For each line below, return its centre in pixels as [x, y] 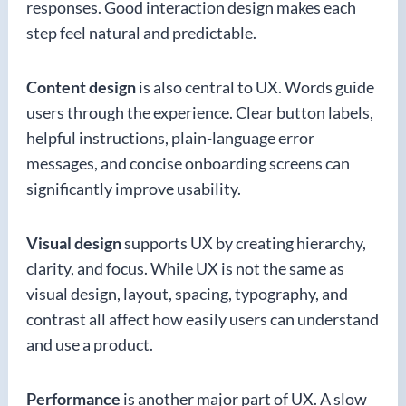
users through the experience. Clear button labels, [200, 112]
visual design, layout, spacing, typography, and [187, 294]
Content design [81, 87]
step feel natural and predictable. [141, 33]
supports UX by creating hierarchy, [244, 243]
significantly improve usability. [134, 188]
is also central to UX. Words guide [255, 87]
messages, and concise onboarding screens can [188, 163]
